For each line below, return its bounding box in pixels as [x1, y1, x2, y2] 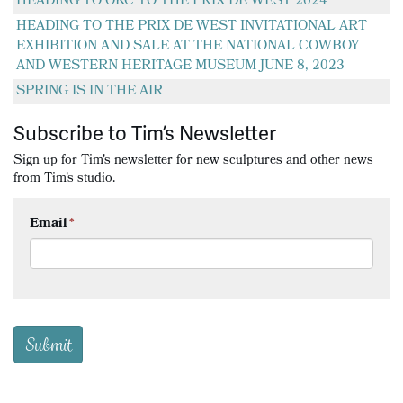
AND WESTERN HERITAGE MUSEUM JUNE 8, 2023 [16, 54, 345, 78]
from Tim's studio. [13, 168, 115, 190]
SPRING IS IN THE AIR [16, 79, 163, 103]
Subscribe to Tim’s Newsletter [13, 118, 276, 147]
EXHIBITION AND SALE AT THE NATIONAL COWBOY [16, 34, 359, 58]
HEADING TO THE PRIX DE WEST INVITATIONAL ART [16, 14, 367, 39]
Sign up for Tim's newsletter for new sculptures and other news [13, 150, 373, 172]
